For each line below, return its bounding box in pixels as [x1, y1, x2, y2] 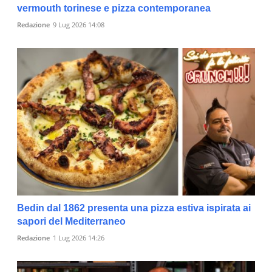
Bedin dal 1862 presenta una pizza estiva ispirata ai [17, 202, 251, 213]
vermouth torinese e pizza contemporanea [17, 3, 211, 14]
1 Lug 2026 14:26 [53, 233, 104, 242]
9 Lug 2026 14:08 [53, 20, 104, 30]
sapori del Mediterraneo [17, 216, 126, 226]
